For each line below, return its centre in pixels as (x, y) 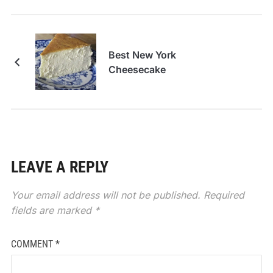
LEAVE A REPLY (59, 167)
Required (224, 195)
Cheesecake (137, 69)
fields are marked (52, 211)
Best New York (142, 55)
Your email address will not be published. (105, 195)
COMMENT (33, 244)
